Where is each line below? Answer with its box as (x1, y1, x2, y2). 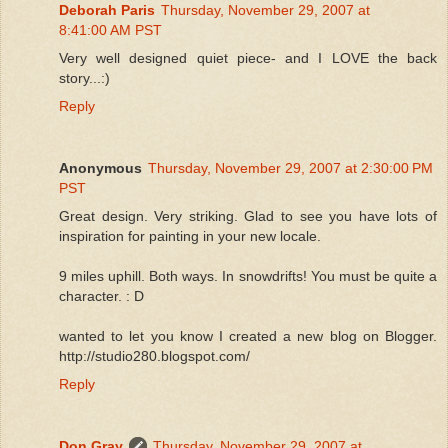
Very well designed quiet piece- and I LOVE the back (59, 49, 437, 66)
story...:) (59, 69, 110, 86)
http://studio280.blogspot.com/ (59, 347, 250, 364)
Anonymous (59, 159, 142, 176)
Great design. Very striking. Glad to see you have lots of (59, 207, 437, 224)
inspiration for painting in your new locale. (59, 227, 321, 244)
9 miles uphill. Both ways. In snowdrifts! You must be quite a (59, 267, 437, 284)
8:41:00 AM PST (59, 21, 162, 38)
